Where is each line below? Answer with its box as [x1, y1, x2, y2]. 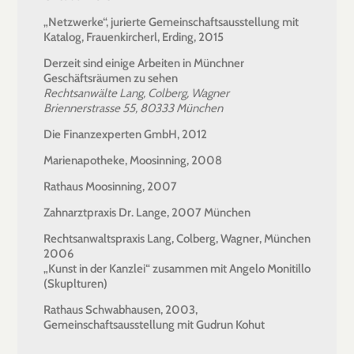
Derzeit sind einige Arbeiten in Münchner [43, 55, 244, 70]
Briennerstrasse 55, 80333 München [43, 100, 223, 115]
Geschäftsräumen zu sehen [43, 70, 178, 85]
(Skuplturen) [43, 276, 107, 291]
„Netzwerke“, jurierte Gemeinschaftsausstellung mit [43, 14, 299, 29]
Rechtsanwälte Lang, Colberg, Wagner [43, 85, 229, 100]
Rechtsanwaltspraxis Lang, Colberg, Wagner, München [43, 231, 311, 246]
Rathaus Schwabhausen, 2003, [43, 302, 198, 317]
